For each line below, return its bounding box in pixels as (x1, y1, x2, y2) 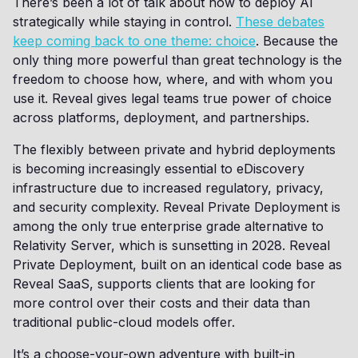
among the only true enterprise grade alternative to (13, 218, 324, 234)
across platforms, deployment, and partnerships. (13, 109, 317, 125)
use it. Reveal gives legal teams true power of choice (13, 90, 332, 106)
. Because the (256, 33, 338, 49)
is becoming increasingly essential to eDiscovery (13, 161, 304, 177)
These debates (236, 14, 324, 30)
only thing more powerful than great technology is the (13, 52, 342, 68)
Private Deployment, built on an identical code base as (13, 257, 342, 272)
